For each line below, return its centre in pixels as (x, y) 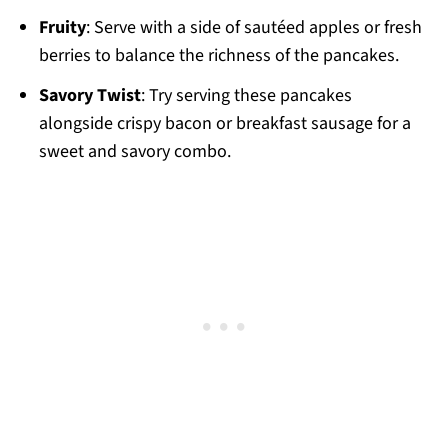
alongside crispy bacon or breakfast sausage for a (225, 123)
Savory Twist (90, 95)
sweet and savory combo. (135, 151)
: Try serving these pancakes (247, 95)
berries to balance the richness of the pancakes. (219, 55)
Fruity (63, 27)
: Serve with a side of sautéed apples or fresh (254, 27)
